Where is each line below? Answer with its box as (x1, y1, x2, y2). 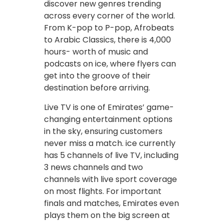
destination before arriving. (44, 81, 150, 93)
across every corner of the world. (44, 9, 175, 21)
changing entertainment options (44, 113, 172, 125)
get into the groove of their (44, 69, 150, 81)
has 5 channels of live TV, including (44, 149, 178, 161)
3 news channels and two (44, 161, 143, 173)
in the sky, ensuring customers (44, 125, 162, 137)
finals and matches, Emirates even (44, 197, 179, 209)
